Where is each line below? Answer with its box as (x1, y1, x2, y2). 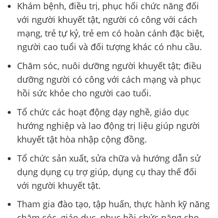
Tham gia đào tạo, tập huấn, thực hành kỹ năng (17, 198, 210, 210)
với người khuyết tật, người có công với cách (17, 14, 197, 26)
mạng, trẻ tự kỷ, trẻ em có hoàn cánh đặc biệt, (17, 27, 204, 39)
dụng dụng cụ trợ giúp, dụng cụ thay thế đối (17, 165, 197, 178)
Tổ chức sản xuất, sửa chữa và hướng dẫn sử (17, 152, 200, 164)
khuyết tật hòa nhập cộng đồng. (17, 133, 147, 145)
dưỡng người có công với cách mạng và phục (17, 73, 201, 85)
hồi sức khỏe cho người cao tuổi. (17, 87, 151, 99)
